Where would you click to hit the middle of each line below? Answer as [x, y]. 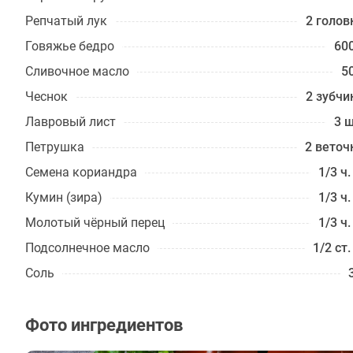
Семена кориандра [81, 172]
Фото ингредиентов [104, 325]
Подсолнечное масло [87, 248]
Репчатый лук [66, 21]
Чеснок [46, 97]
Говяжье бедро [70, 46]
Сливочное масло [77, 71]
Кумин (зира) [64, 197]
